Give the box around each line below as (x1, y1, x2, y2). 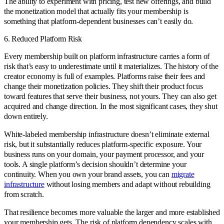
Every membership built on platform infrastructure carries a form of (4, 52, 210, 61)
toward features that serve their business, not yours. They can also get (4, 92, 216, 101)
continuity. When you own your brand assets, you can (4, 170, 171, 179)
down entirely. (4, 112, 48, 121)
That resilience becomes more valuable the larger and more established (4, 208, 220, 217)
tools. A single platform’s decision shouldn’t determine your (4, 160, 186, 169)
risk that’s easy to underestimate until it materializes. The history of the (4, 62, 218, 71)
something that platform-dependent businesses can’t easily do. (4, 17, 193, 26)
